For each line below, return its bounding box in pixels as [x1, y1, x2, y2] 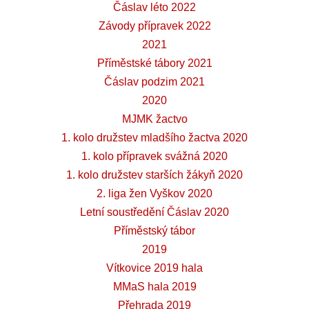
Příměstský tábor [114, 225, 195, 237]
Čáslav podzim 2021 [104, 76, 205, 88]
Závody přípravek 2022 [98, 20, 211, 32]
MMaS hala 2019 [112, 281, 197, 293]
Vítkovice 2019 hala [106, 262, 203, 275]
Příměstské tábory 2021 [97, 57, 212, 70]
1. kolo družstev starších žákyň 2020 [66, 169, 243, 181]
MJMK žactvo [121, 113, 188, 126]
